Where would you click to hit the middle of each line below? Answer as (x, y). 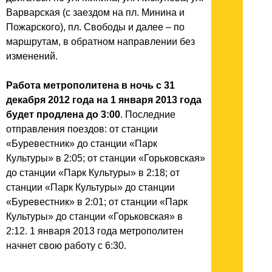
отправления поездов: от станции (82, 129)
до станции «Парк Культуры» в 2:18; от (93, 173)
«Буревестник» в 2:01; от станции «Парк (97, 202)
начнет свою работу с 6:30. (66, 246)
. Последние (148, 115)
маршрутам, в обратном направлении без (100, 42)
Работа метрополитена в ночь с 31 (90, 86)
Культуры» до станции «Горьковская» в (94, 217)
